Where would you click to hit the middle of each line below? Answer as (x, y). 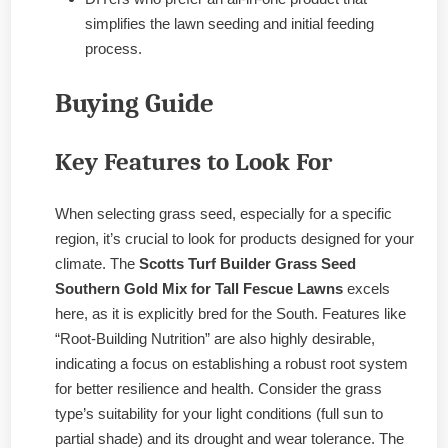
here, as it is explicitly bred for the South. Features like (230, 314)
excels (366, 289)
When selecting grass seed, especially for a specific (223, 214)
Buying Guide (134, 103)
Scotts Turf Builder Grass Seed (247, 264)
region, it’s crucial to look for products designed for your (234, 239)
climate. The (97, 264)
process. (113, 49)
